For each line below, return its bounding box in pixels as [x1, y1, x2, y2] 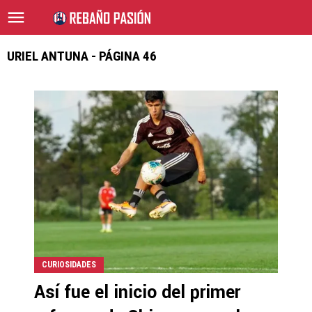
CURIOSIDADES [42, 260, 96, 270]
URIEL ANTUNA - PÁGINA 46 [7, 47, 157, 64]
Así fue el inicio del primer [34, 280, 240, 305]
